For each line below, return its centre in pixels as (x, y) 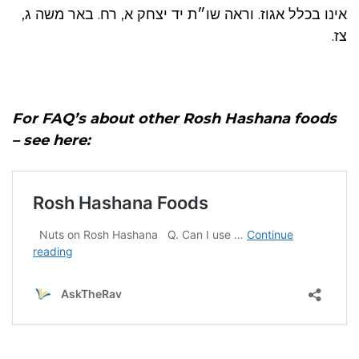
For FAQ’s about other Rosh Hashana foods (174, 118)
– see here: (51, 140)
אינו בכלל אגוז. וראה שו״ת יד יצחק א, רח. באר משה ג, (184, 14)
